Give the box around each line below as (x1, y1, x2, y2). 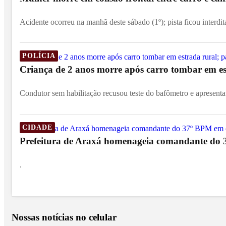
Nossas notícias (12, 212, 76, 223)
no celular (76, 212, 117, 223)
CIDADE (22, 123, 52, 131)
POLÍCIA (22, 51, 55, 60)
